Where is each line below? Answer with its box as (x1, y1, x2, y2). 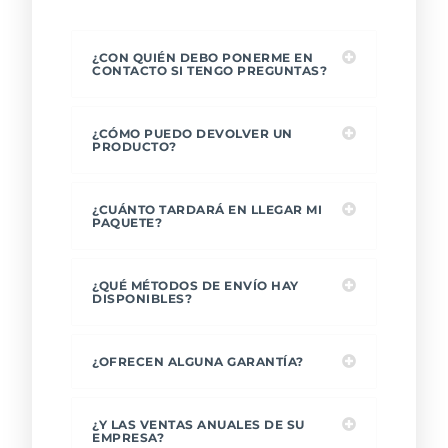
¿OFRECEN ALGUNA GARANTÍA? (92, 354, 304, 370)
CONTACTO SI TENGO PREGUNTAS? (92, 63, 328, 79)
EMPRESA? (92, 430, 165, 446)
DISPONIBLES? (92, 291, 193, 307)
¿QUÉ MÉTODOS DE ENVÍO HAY (92, 278, 299, 294)
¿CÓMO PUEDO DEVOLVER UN (92, 126, 293, 142)
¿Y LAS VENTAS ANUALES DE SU (92, 417, 305, 433)
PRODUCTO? (92, 139, 177, 155)
